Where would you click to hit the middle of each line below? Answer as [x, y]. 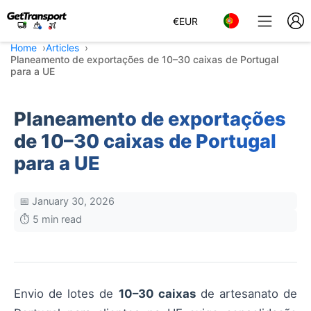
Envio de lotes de [66, 294]
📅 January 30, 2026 [67, 201]
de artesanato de [246, 294]
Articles [62, 48]
